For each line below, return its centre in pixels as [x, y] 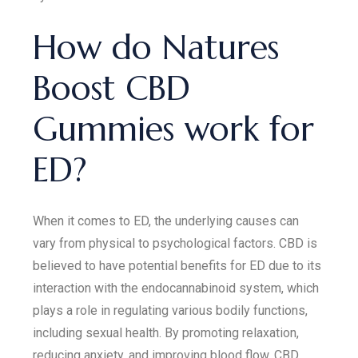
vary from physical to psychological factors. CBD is [175, 243]
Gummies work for [174, 129]
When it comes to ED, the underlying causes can [166, 221]
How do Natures [156, 48]
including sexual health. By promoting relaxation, [166, 333]
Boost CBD [112, 88]
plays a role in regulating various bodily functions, [171, 310]
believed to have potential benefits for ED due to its [177, 266]
